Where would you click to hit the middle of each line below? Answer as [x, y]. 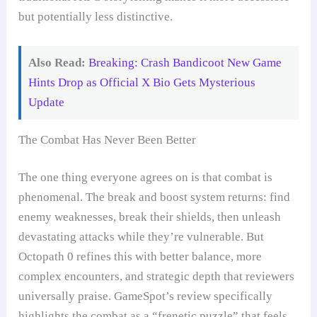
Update [47, 102]
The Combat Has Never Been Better [108, 139]
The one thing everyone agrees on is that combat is [146, 178]
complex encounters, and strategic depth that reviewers [157, 277]
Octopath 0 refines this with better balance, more [140, 257]
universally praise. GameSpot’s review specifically [146, 296]
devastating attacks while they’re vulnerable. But [142, 237]
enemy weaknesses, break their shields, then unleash [150, 217]
